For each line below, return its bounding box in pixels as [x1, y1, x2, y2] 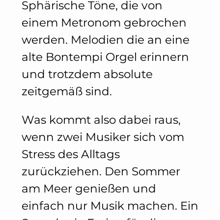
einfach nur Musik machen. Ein [21, 199, 198, 213]
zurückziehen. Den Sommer [21, 165, 180, 179]
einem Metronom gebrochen [21, 16, 187, 30]
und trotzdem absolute [21, 67, 153, 82]
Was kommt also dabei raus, [21, 113, 181, 127]
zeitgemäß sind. [21, 84, 112, 99]
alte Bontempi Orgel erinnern [21, 50, 189, 64]
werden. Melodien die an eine [21, 33, 190, 47]
